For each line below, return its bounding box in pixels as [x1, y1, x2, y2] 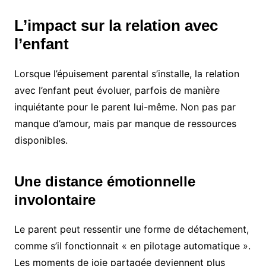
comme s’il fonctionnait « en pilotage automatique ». [14, 239, 251, 252]
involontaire [14, 191, 96, 208]
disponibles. [14, 134, 68, 146]
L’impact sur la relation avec [14, 16, 218, 34]
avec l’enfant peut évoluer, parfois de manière [14, 84, 220, 96]
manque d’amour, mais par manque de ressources [14, 117, 236, 129]
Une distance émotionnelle [14, 173, 195, 189]
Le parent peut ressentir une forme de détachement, [14, 223, 249, 235]
